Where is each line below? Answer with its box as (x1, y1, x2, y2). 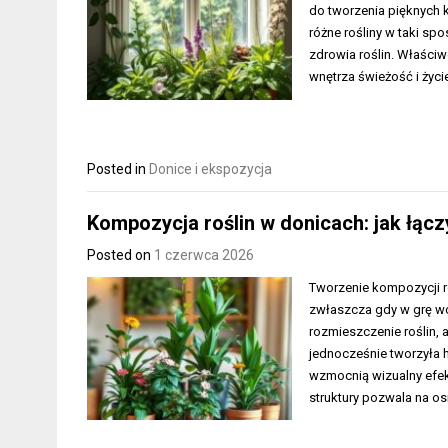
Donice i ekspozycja (149, 161, 272, 178)
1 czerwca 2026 (154, 246, 254, 263)
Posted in (87, 161, 149, 178)
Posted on (87, 246, 154, 263)
